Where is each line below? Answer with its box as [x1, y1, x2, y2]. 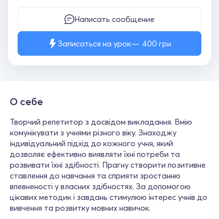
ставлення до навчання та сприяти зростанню [10, 171, 180, 180]
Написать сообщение [74, 14, 154, 24]
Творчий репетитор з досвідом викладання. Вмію [10, 117, 192, 127]
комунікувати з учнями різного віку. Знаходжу [10, 128, 176, 137]
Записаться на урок [58, 39, 131, 48]
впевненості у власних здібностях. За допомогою [10, 181, 191, 191]
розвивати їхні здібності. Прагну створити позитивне [10, 160, 206, 170]
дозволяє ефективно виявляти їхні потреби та [10, 149, 180, 159]
